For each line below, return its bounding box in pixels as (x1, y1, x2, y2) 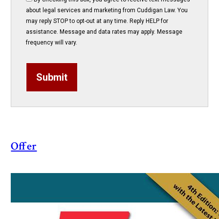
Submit (36, 71, 68, 84)
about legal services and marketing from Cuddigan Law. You (26, 7, 188, 14)
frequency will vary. (26, 39, 78, 46)
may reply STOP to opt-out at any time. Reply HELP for (26, 18, 169, 25)
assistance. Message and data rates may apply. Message (26, 28, 183, 36)
